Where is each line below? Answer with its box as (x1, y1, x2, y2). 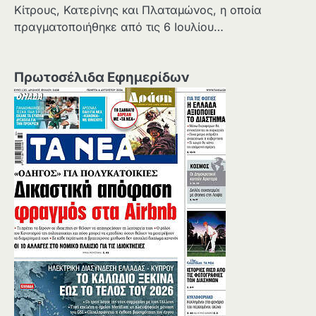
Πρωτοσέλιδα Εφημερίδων (14, 69, 190, 86)
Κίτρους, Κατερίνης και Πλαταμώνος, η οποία (14, 3, 262, 18)
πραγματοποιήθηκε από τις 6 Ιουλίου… (14, 20, 224, 35)
